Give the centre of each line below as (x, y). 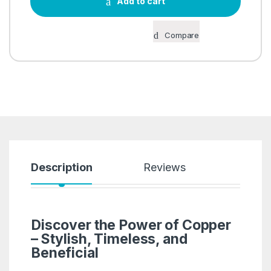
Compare (182, 35)
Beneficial (64, 253)
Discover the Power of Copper (131, 225)
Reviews (165, 167)
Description (61, 167)
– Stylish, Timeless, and (109, 239)
